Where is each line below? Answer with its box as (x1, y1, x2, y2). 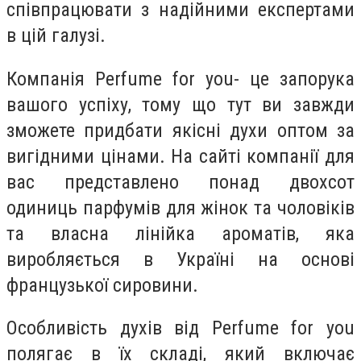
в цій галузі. (6, 24, 106, 48)
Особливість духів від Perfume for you (6, 317, 355, 340)
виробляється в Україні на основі (6, 247, 355, 271)
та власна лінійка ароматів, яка (6, 222, 355, 245)
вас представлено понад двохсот (6, 170, 355, 193)
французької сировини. (6, 273, 198, 297)
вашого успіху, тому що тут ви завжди (6, 93, 355, 116)
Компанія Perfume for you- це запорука (6, 67, 355, 90)
